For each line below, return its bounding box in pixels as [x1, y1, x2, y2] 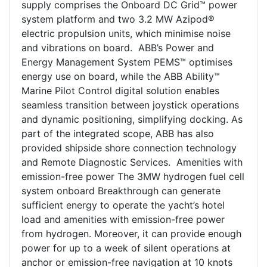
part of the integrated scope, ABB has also [21, 128, 214, 140]
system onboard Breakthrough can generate [21, 185, 221, 197]
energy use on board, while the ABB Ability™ [21, 70, 220, 83]
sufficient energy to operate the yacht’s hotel [21, 199, 225, 212]
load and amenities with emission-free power [21, 213, 225, 226]
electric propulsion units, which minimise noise [21, 27, 231, 40]
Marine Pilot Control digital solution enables [21, 85, 219, 97]
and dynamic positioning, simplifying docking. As [21, 113, 243, 126]
